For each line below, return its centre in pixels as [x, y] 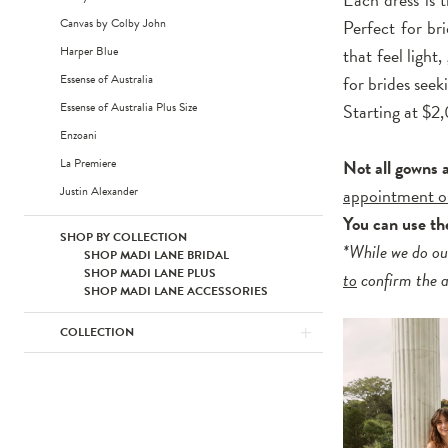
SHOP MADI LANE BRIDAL [156, 255]
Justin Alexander [99, 191]
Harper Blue [89, 51]
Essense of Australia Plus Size [129, 107]
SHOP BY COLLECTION [123, 237]
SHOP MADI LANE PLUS [150, 273]
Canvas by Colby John [113, 23]
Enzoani [79, 135]
